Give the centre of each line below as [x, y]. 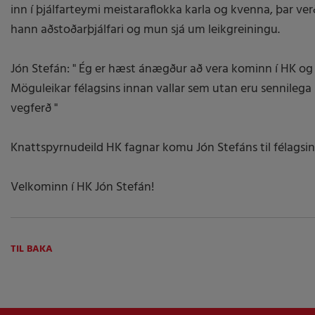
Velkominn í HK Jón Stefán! [84, 187]
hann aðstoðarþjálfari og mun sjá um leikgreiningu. [145, 30]
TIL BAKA [32, 249]
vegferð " [34, 109]
